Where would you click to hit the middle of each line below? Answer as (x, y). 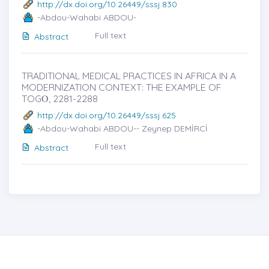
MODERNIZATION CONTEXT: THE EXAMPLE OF (122, 87)
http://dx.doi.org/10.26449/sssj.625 (107, 115)
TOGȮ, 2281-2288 (60, 98)
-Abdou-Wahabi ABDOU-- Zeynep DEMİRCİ (122, 128)
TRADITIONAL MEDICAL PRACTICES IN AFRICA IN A (129, 76)
